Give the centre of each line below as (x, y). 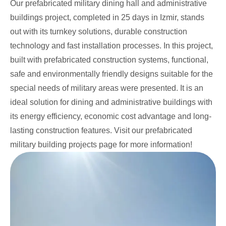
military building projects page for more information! (101, 145)
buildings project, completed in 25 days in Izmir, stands (107, 18)
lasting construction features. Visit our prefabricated (101, 131)
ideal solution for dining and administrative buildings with (111, 102)
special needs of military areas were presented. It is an (107, 88)
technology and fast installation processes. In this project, (111, 46)
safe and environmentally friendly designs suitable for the (111, 74)
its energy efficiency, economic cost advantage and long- (111, 117)
